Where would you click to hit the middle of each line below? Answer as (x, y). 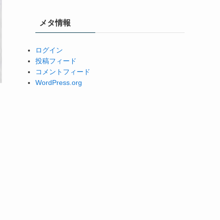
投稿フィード (56, 61)
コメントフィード (63, 72)
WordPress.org (59, 82)
